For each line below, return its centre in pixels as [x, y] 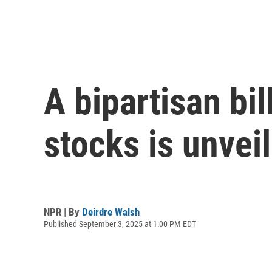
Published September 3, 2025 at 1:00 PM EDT [120, 224]
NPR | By [63, 212]
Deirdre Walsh [111, 212]
